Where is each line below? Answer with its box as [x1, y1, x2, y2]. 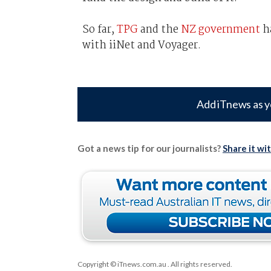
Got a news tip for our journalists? [77, 142, 223, 154]
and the [137, 21, 181, 38]
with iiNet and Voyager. [82, 36, 201, 54]
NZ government [180, 21, 260, 38]
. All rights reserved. [166, 259, 232, 269]
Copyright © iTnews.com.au [77, 259, 166, 269]
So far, [82, 21, 117, 38]
